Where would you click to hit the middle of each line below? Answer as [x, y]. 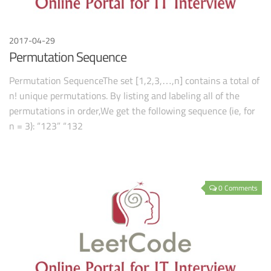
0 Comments [238, 188]
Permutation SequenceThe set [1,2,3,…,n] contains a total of [134, 81]
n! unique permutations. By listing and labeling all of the [124, 96]
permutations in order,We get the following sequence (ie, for [132, 111]
